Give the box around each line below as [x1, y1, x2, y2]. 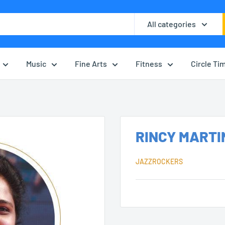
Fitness [136, 59, 162, 68]
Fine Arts [75, 59, 107, 68]
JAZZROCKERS [136, 157, 183, 166]
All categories [147, 19, 196, 29]
